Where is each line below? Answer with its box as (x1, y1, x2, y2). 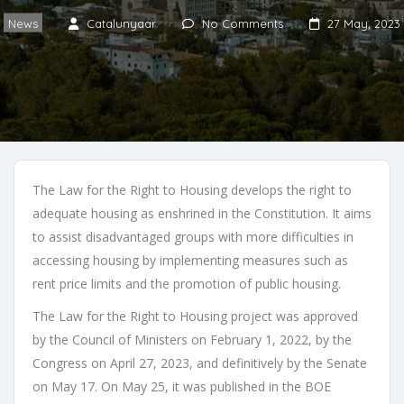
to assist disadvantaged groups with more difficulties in (32, 228, 353, 246)
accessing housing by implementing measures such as (32, 252, 348, 270)
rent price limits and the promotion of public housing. (32, 275, 341, 293)
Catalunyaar (87, 16, 156, 32)
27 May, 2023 (327, 16, 400, 32)
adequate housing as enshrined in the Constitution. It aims (32, 205, 372, 223)
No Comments (202, 16, 283, 32)
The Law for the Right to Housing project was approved (32, 308, 358, 326)
